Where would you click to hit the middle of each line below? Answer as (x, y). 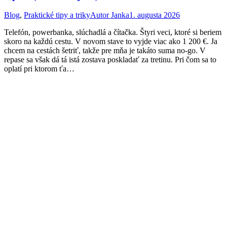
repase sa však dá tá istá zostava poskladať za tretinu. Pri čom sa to (110, 60)
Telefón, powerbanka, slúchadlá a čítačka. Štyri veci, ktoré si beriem (113, 32)
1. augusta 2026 (155, 15)
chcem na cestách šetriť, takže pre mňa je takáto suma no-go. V (105, 51)
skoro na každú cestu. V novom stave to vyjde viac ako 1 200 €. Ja (111, 42)
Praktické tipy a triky (57, 15)
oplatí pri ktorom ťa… (39, 69)
